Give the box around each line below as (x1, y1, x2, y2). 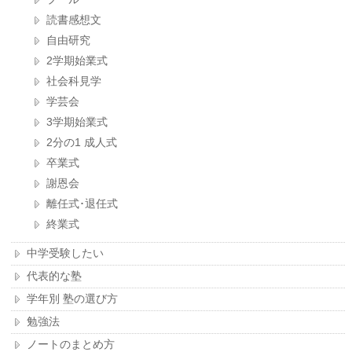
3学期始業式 (46, 115, 108, 129)
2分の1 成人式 (46, 136, 118, 149)
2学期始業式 (46, 54, 108, 68)
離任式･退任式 (46, 197, 119, 211)
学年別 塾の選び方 (27, 292, 119, 306)
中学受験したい (27, 247, 104, 260)
